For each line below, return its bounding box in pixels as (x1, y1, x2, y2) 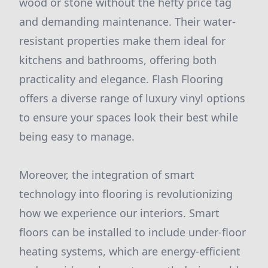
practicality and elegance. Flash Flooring (19, 72, 223, 86)
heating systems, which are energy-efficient (19, 244, 240, 258)
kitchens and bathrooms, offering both (19, 53, 217, 67)
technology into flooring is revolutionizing (19, 187, 233, 201)
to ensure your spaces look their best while (19, 110, 238, 124)
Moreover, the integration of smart (19, 167, 194, 182)
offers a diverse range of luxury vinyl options (19, 91, 245, 105)
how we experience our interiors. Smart (19, 206, 220, 220)
